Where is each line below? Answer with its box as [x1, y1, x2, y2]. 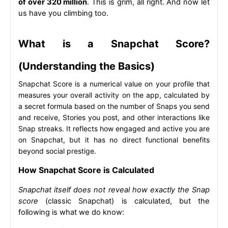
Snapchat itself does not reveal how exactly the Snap [18, 185, 210, 194]
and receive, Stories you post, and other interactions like [18, 112, 210, 122]
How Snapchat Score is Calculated [18, 164, 154, 175]
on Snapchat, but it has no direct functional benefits [18, 135, 210, 144]
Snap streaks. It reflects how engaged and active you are [18, 124, 210, 133]
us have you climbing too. [18, 8, 108, 18]
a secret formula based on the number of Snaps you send [18, 101, 210, 110]
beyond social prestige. [18, 146, 96, 155]
